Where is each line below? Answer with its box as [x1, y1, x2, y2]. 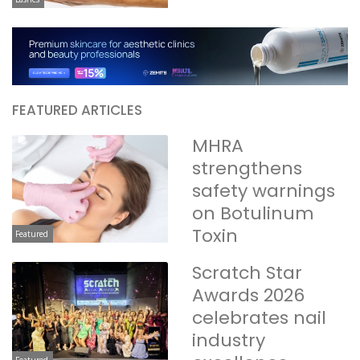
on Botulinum [192, 201, 314, 227]
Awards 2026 [192, 282, 305, 308]
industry [192, 327, 265, 353]
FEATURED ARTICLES [12, 100, 142, 121]
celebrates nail [192, 305, 326, 330]
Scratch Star [192, 260, 302, 285]
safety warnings [192, 178, 335, 204]
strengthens [192, 156, 302, 182]
